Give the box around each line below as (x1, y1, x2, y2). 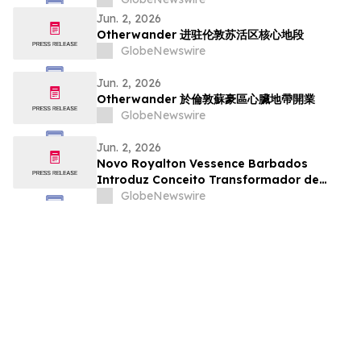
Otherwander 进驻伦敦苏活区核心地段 (97, 27, 304, 43)
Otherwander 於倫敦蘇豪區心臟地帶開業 (97, 92, 315, 107)
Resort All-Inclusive (97, 189, 213, 204)
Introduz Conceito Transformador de (97, 172, 319, 188)
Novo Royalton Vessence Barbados (97, 156, 308, 172)
